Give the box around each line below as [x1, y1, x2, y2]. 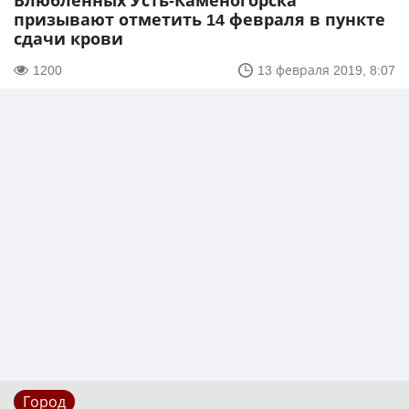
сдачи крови [14, 27, 123, 50]
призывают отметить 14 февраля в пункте [14, 8, 385, 31]
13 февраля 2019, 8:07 [257, 61, 395, 79]
